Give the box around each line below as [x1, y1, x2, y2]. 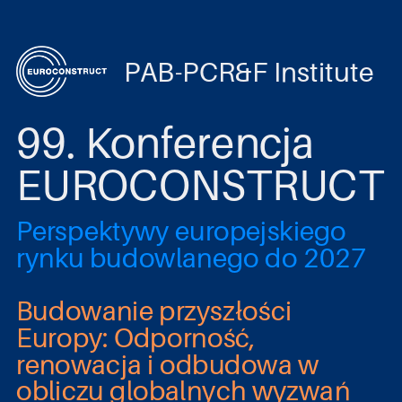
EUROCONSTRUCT [15, 158, 384, 210]
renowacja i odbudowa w [15, 347, 319, 380]
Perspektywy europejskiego [15, 214, 347, 248]
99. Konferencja [15, 116, 315, 168]
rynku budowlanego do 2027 [15, 240, 367, 274]
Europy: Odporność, [15, 320, 256, 354]
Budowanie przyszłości [15, 294, 293, 328]
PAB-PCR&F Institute [123, 55, 374, 88]
